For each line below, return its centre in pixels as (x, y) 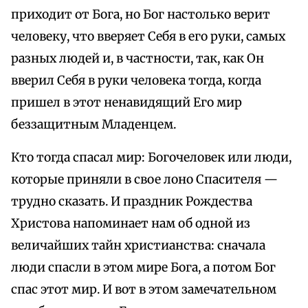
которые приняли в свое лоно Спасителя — (144, 180)
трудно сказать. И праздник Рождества (132, 202)
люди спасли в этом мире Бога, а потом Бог (143, 268)
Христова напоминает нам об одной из (131, 224)
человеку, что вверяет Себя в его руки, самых (148, 37)
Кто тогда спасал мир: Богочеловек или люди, (151, 158)
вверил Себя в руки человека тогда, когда (136, 81)
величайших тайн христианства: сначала (138, 246)
